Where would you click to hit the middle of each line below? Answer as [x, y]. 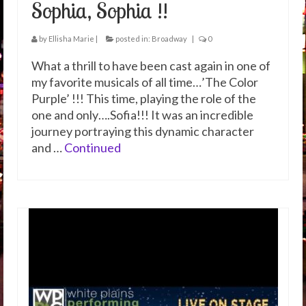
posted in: [133, 39]
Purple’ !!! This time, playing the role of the [144, 98]
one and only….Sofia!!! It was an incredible [142, 115]
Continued [93, 148]
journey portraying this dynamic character [143, 131]
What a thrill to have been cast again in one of [151, 66]
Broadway [169, 39]
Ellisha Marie [71, 39]
